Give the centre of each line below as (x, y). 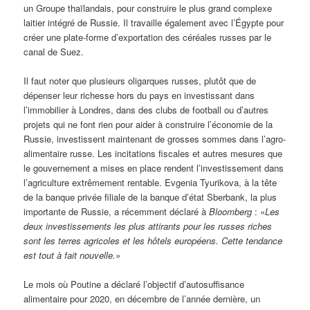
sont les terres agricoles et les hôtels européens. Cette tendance (153, 241)
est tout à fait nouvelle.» (72, 255)
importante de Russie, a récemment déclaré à (117, 212)
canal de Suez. (54, 52)
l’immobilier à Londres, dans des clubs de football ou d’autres (146, 110)
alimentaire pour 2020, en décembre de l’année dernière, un (142, 299)
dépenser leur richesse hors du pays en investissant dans (139, 95)
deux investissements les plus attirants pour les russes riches (148, 226)
